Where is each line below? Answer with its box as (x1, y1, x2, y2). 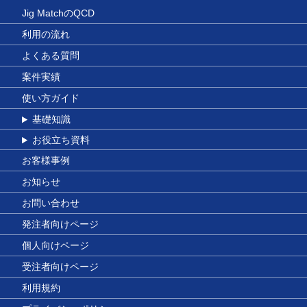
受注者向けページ (22, 261, 99, 273)
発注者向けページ (22, 219, 99, 230)
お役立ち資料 (32, 134, 90, 146)
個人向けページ (22, 240, 89, 251)
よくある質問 (22, 50, 79, 62)
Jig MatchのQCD (22, 8, 95, 19)
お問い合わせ (22, 197, 79, 209)
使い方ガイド (22, 93, 79, 104)
